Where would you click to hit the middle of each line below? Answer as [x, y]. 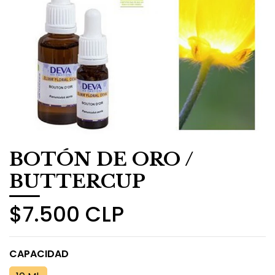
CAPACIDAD [39, 254]
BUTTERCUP [77, 181]
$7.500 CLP [67, 214]
